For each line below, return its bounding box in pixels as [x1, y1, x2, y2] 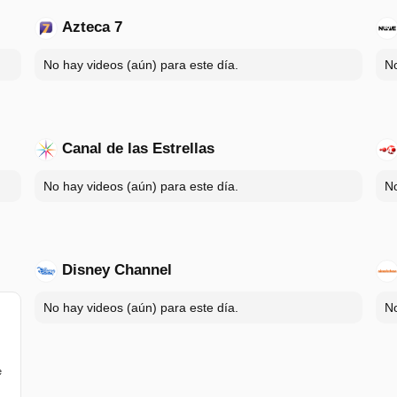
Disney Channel [62, 261, 172, 279]
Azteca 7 [62, 19, 122, 36]
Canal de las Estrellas [62, 140, 214, 158]
